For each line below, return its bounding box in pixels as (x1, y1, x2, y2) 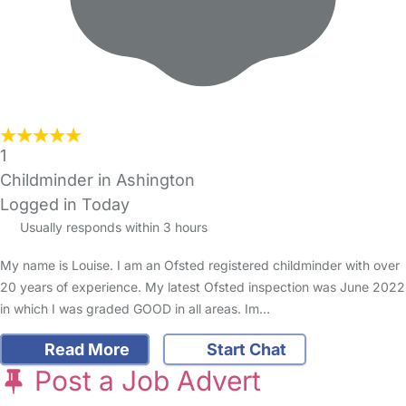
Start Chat (203, 340, 286, 360)
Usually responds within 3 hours (15, 219, 208, 236)
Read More (40, 340, 130, 360)
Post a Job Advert (27, 364, 261, 398)
